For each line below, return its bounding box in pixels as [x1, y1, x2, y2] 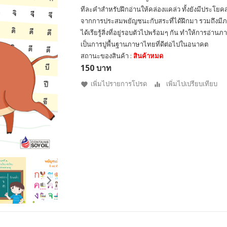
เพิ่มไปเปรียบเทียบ [166, 79, 217, 88]
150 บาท [81, 62, 111, 73]
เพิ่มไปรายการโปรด [91, 79, 147, 88]
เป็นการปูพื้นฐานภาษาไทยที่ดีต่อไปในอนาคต [81, 40, 208, 49]
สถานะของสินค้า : [81, 51, 133, 60]
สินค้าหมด [133, 51, 163, 60]
